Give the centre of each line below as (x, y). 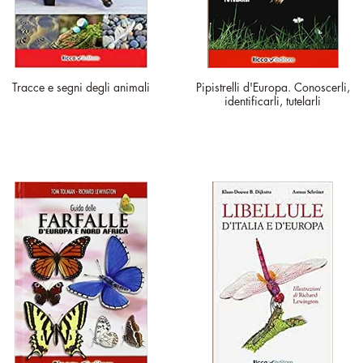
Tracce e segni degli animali (81, 87)
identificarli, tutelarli (273, 101)
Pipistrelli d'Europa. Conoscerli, (273, 87)
